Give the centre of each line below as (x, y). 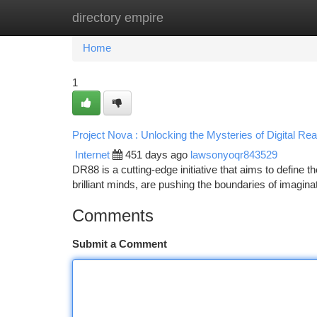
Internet (92, 155)
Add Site (264, 18)
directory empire (118, 18)
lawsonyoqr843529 (234, 155)
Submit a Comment (120, 244)
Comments (113, 215)
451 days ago (156, 155)
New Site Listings (183, 18)
